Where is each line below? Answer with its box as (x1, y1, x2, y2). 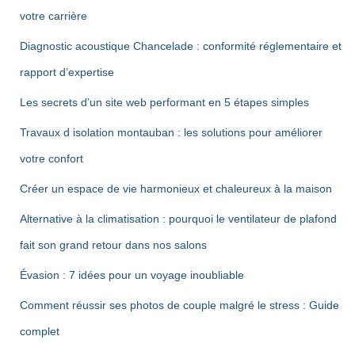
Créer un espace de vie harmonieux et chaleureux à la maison (20, 182, 332, 195)
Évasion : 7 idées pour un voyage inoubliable (20, 269, 244, 281)
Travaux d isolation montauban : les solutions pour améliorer (20, 126, 323, 139)
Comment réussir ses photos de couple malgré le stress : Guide (20, 299, 339, 311)
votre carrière (20, 10, 87, 22)
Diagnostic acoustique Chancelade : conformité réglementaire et (20, 40, 342, 52)
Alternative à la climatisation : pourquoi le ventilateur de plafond (20, 212, 337, 225)
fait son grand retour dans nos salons (20, 239, 207, 251)
